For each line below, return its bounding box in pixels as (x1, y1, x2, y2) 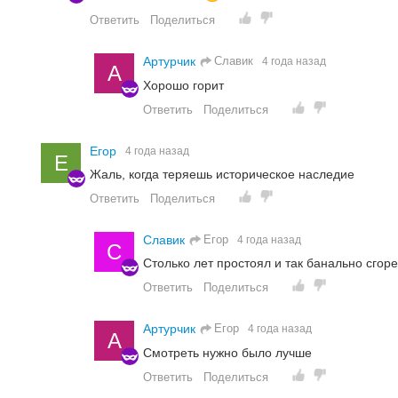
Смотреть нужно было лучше (143, 345, 312, 360)
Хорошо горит (143, 77, 224, 92)
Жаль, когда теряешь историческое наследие (90, 167, 354, 182)
